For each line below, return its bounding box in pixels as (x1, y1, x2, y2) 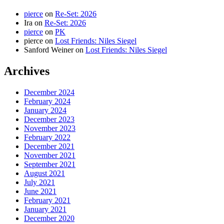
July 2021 (24, 177, 55, 186)
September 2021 (24, 159, 75, 168)
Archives (4, 64, 49, 77)
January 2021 (24, 204, 66, 213)
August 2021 (24, 168, 65, 177)
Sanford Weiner (24, 45, 73, 54)
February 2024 (24, 96, 70, 105)
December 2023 (24, 114, 74, 123)
